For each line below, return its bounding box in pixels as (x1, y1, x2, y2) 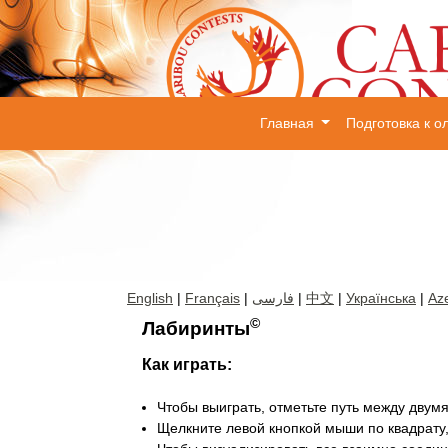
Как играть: (142, 356, 232, 373)
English (127, 290, 173, 306)
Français (185, 290, 240, 306)
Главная (259, 115, 318, 131)
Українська (346, 290, 416, 306)
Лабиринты (142, 318, 250, 339)
